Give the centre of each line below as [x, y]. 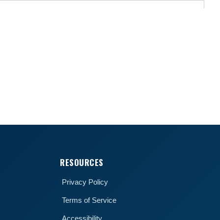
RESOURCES [82, 162]
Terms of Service [89, 200]
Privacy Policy [85, 182]
